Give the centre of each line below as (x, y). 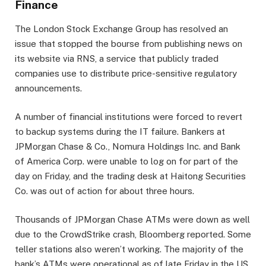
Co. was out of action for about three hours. (106, 191)
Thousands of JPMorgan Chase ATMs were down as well (132, 220)
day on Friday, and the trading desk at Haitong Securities (130, 176)
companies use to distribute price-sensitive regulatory (126, 74)
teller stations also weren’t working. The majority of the (129, 249)
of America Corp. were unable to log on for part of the (126, 161)
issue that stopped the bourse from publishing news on (129, 44)
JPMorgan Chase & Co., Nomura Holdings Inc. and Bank (128, 147)
